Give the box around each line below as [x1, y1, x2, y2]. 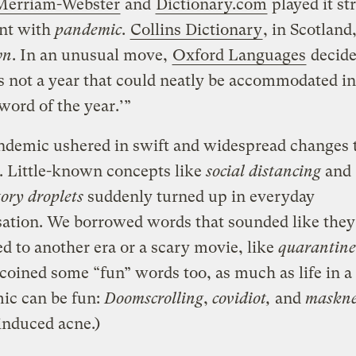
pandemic [54, 20, 122, 39]
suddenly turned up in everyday [83, 187, 315, 206]
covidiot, [211, 288, 275, 308]
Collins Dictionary [130, 20, 262, 39]
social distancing [205, 161, 321, 180]
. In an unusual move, [11, 45, 172, 64]
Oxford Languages [172, 45, 306, 64]
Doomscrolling [103, 288, 203, 308]
